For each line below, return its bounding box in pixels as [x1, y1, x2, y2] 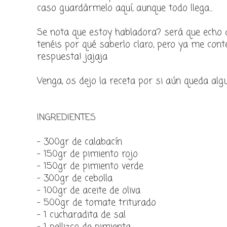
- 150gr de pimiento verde [37, 159, 143, 173]
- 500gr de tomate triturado [37, 196, 156, 210]
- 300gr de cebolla [37, 171, 112, 185]
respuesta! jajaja [37, 50, 107, 64]
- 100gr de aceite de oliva [37, 183, 140, 198]
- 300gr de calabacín [37, 135, 122, 149]
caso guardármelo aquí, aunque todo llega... [37, 1, 212, 15]
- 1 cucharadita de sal [37, 208, 126, 222]
